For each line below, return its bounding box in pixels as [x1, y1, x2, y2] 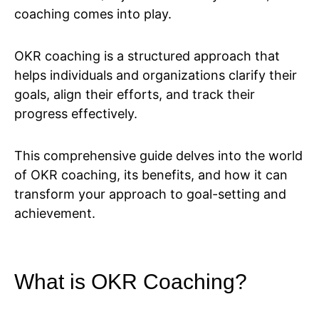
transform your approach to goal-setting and [14, 187, 286, 202]
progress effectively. [14, 106, 141, 122]
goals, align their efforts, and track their [14, 87, 255, 103]
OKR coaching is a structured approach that [14, 48, 280, 64]
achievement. [14, 206, 95, 221]
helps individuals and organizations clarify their [14, 68, 297, 83]
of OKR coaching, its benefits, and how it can [14, 167, 288, 183]
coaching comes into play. [14, 6, 175, 22]
